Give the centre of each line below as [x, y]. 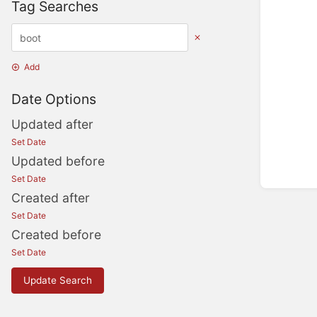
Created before [56, 235]
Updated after [52, 125]
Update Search [58, 281]
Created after [51, 198]
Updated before [58, 161]
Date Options [54, 99]
